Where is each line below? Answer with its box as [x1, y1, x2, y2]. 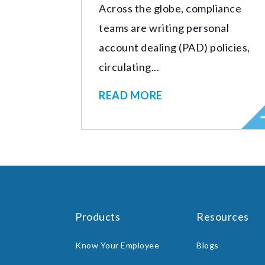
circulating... [99, 60, 159, 73]
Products [75, 209, 120, 223]
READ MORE [99, 88, 163, 102]
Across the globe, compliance [99, 1, 241, 15]
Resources [196, 209, 249, 223]
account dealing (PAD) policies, [99, 40, 250, 54]
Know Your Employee [75, 240, 159, 250]
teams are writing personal [99, 21, 229, 34]
